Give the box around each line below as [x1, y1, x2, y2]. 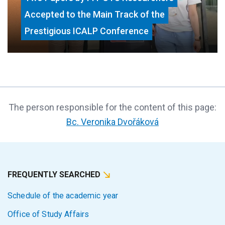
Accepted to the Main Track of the [25, 9, 165, 20]
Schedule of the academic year [8, 191, 119, 201]
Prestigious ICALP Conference [25, 25, 149, 36]
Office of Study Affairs [8, 209, 89, 219]
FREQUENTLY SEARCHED [8, 169, 102, 179]
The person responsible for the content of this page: [9, 101, 216, 113]
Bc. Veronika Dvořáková [66, 116, 159, 127]
